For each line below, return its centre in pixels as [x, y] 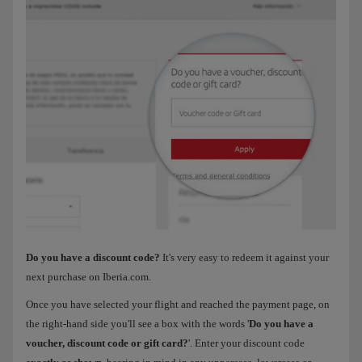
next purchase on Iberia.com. [88, 277]
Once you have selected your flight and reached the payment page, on [178, 305]
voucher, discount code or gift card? [107, 343]
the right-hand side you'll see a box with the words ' [137, 324]
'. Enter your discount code [246, 343]
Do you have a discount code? [93, 258]
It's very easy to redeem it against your [244, 258]
